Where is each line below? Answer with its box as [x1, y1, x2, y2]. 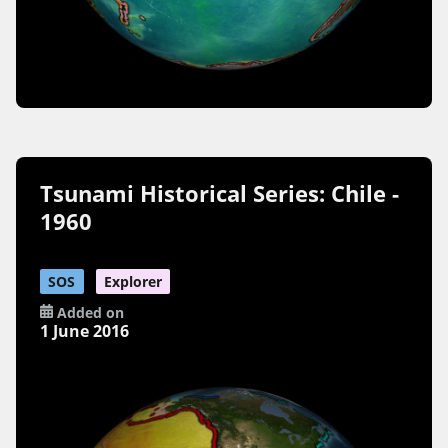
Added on [52, 302, 124, 322]
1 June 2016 [40, 319, 130, 342]
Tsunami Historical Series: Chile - [40, 178, 400, 210]
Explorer [103, 272, 162, 292]
